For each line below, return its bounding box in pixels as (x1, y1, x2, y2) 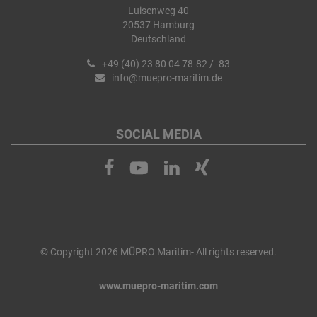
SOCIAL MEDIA (115, 126, 202, 142)
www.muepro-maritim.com (99, 279, 218, 292)
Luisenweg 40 (128, 4, 189, 16)
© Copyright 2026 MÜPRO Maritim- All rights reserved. (40, 246, 277, 258)
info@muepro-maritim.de (112, 71, 222, 83)
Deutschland (131, 33, 186, 45)
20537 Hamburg (122, 18, 195, 30)
